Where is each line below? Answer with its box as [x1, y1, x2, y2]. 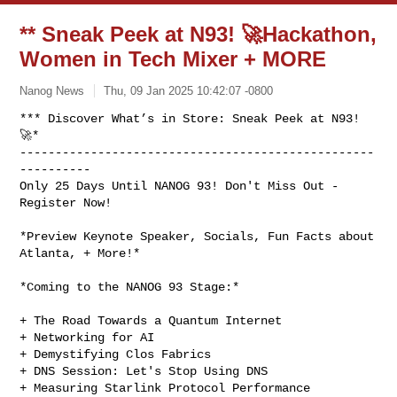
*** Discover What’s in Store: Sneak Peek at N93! [19, 111, 361, 126]
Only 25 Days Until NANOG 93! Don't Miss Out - [19, 178, 339, 193]
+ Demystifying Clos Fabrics [19, 346, 212, 362]
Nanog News [19, 83, 85, 97]
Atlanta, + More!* [19, 245, 141, 261]
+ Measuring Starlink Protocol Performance [19, 380, 311, 395]
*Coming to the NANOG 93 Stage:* [19, 279, 240, 294]
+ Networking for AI [19, 330, 155, 345]
